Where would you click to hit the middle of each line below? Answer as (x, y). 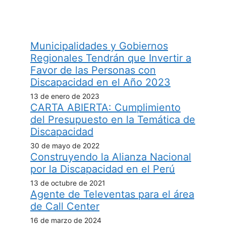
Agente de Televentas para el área (112, 194)
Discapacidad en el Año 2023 (100, 82)
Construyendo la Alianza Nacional (111, 157)
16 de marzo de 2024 (66, 220)
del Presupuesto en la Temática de (113, 119)
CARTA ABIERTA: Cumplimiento (105, 107)
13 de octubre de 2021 (68, 183)
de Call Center (65, 206)
